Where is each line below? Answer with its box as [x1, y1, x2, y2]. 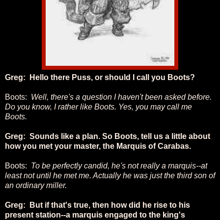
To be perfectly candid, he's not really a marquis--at [31, 161, 207, 170]
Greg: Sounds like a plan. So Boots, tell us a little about [5, 132, 210, 140]
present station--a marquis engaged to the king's [5, 210, 185, 219]
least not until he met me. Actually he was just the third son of [5, 171, 215, 180]
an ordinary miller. [5, 181, 67, 190]
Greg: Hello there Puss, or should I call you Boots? [5, 73, 195, 82]
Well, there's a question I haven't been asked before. [31, 92, 212, 101]
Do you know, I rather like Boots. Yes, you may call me [5, 102, 192, 111]
